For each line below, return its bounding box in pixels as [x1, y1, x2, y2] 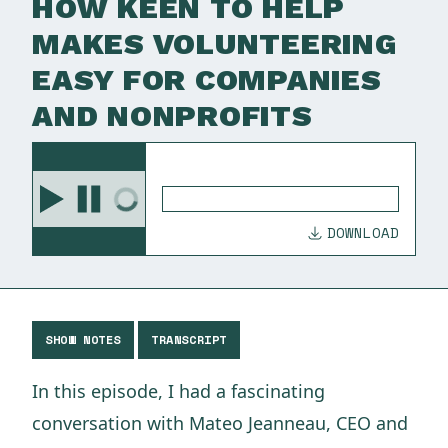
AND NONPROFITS [32, 98, 313, 133]
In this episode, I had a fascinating [32, 379, 325, 403]
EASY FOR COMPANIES [32, 62, 382, 97]
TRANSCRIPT [151, 331, 227, 348]
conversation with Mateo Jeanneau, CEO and [32, 411, 408, 435]
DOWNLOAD [327, 222, 399, 243]
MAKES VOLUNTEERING [32, 26, 397, 61]
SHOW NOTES [45, 331, 121, 348]
